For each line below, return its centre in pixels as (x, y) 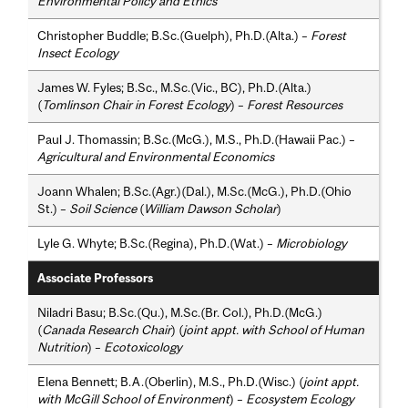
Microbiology (312, 244)
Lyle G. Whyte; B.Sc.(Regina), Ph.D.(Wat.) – (157, 244)
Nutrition (63, 347)
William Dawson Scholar (211, 209)
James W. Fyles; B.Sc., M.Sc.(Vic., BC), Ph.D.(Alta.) (175, 88)
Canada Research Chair (107, 330)
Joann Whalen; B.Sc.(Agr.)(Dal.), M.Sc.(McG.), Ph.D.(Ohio (195, 192)
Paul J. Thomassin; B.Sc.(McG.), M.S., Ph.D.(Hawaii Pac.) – (197, 140)
